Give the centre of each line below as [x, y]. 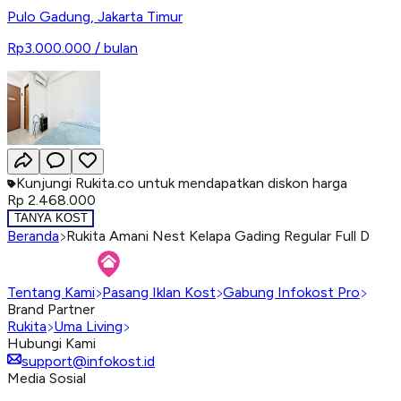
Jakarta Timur [140, 17]
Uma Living [88, 326]
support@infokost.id [88, 361]
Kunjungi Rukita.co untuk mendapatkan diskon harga [182, 183]
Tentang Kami [51, 292]
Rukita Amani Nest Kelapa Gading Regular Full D [218, 235]
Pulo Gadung [49, 17]
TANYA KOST [51, 218]
